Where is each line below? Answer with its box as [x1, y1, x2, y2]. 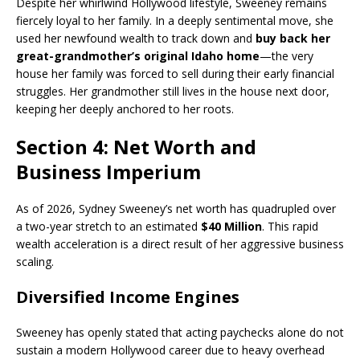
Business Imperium [16, 158, 201, 185]
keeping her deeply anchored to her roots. [16, 101, 234, 117]
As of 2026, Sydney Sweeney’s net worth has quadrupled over [16, 201, 336, 216]
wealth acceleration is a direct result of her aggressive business [16, 236, 344, 252]
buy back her [256, 31, 330, 46]
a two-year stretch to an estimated [16, 219, 201, 234]
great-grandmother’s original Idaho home [16, 48, 260, 63]
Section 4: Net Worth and [16, 133, 256, 160]
